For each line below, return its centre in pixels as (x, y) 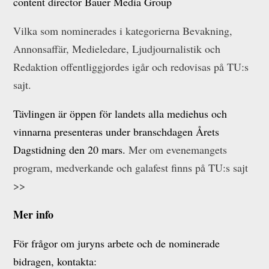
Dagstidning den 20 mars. (71, 150)
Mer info (34, 214)
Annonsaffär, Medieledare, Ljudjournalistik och (117, 49)
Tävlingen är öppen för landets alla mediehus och (120, 113)
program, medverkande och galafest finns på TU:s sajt (131, 168)
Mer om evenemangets (178, 150)
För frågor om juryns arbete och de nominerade (117, 243)
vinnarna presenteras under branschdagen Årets (116, 131)
